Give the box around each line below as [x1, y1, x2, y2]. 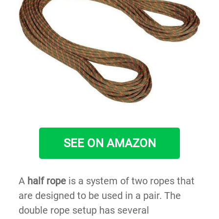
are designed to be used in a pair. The [18, 189, 181, 201]
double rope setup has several [18, 204, 149, 216]
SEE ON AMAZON [63, 136, 156, 150]
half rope [27, 175, 66, 187]
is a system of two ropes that [66, 175, 195, 187]
